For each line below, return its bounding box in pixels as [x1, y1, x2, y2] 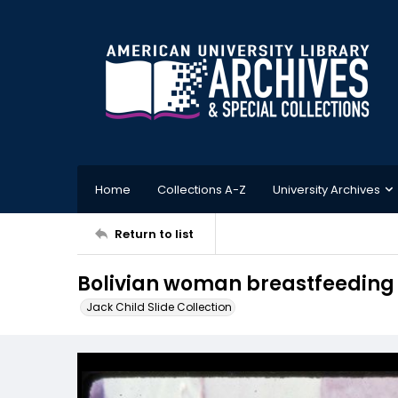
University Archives [273, 180, 380, 198]
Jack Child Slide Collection [86, 299, 232, 314]
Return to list [115, 225, 194, 243]
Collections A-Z [157, 180, 246, 198]
